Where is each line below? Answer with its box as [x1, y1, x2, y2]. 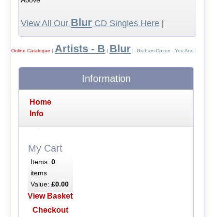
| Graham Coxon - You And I [130, 47, 197, 53]
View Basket [28, 191, 73, 200]
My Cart [28, 143, 62, 154]
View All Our [20, 18, 71, 28]
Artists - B [54, 42, 105, 55]
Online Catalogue [11, 47, 50, 53]
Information [81, 73, 131, 84]
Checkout [32, 205, 68, 214]
